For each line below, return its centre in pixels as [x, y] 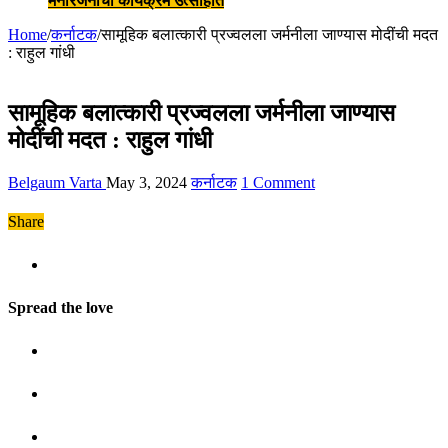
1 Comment [278, 182]
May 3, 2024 [146, 182]
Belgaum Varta [57, 182]
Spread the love [60, 307]
